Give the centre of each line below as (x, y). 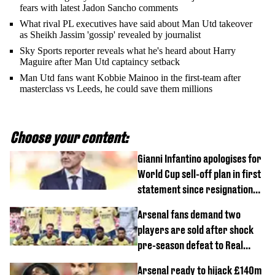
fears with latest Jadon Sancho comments (99, 8)
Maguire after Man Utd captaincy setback (100, 62)
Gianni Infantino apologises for (199, 159)
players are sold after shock (196, 230)
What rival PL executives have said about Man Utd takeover (136, 24)
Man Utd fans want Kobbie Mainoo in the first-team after (130, 78)
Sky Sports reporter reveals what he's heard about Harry (128, 51)
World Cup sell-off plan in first (199, 174)
